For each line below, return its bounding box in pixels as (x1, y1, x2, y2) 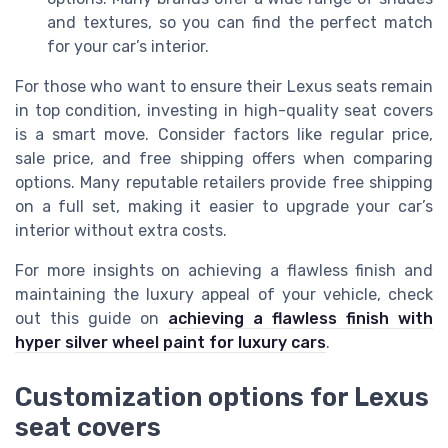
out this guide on (15, 309, 168, 329)
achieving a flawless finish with (168, 309, 433, 329)
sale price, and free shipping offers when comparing (15, 149, 433, 169)
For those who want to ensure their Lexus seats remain (15, 77, 433, 97)
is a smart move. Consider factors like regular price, (15, 125, 433, 145)
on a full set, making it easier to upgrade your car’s (15, 197, 433, 217)
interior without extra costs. (15, 221, 227, 241)
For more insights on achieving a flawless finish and (15, 261, 433, 281)
